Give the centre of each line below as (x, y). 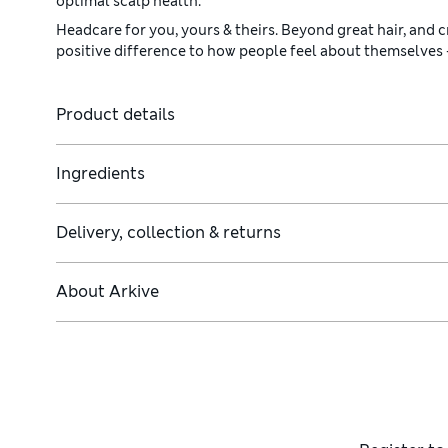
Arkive (134, 292)
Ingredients (100, 174)
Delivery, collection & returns (168, 233)
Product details (115, 115)
